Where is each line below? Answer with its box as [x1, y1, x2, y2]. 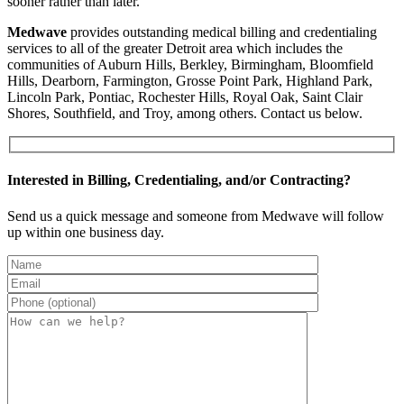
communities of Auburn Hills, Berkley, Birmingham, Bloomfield [7, 56, 373, 72]
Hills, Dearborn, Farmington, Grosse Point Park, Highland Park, [7, 72, 372, 88]
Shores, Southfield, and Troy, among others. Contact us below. [7, 105, 363, 121]
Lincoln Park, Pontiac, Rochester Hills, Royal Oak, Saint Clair [7, 88, 363, 105]
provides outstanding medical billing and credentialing [67, 23, 377, 40]
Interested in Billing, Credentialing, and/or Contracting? [7, 172, 351, 188]
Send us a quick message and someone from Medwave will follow [7, 207, 384, 224]
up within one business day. [7, 224, 164, 240]
